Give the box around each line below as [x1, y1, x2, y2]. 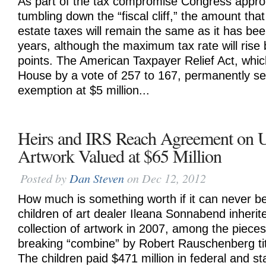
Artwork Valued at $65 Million [18, 144, 221, 167]
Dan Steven [69, 170, 124, 186]
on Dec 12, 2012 [124, 170, 206, 186]
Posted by [20, 170, 69, 186]
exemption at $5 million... [18, 84, 150, 97]
